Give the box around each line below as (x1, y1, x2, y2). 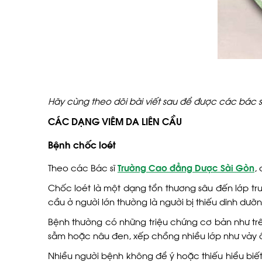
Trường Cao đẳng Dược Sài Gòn (118, 161, 254, 174)
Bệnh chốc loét (48, 137, 116, 151)
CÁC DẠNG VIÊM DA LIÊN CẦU (48, 114, 182, 127)
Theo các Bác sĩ (48, 161, 118, 174)
